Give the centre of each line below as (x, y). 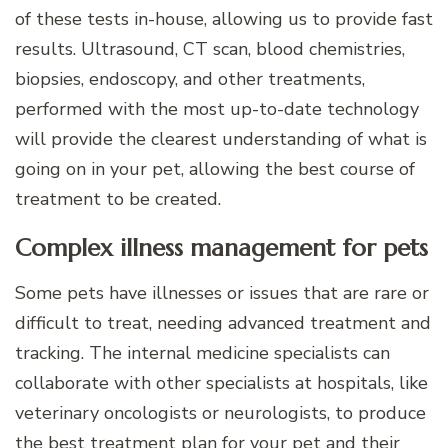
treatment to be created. (118, 199)
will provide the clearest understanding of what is (221, 139)
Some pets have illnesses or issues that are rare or (222, 293)
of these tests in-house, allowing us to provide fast (224, 19)
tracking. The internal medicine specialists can (202, 353)
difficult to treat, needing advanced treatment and (223, 323)
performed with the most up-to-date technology (217, 109)
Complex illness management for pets (221, 248)
